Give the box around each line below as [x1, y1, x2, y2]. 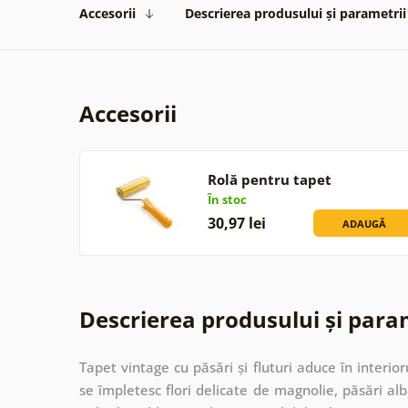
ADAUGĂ [342, 216, 387, 230]
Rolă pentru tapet [207, 169, 331, 189]
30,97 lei [207, 212, 266, 233]
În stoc [207, 190, 247, 208]
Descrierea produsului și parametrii [185, 4, 406, 22]
